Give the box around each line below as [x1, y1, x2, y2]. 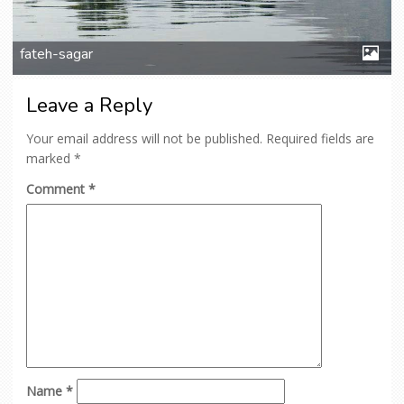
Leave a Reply [26, 91, 152, 119]
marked [26, 149, 74, 167]
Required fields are [266, 129, 374, 147]
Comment [26, 179, 88, 197]
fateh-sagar [20, 44, 94, 65]
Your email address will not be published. [26, 129, 262, 147]
